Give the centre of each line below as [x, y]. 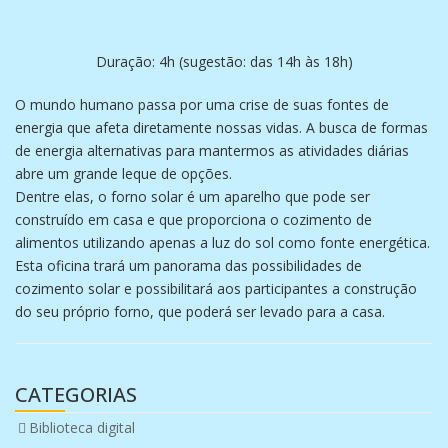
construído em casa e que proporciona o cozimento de [193, 219]
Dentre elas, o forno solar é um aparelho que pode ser [192, 196]
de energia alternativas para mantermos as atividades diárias [212, 150]
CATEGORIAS [76, 394]
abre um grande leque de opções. [123, 173]
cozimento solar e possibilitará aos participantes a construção [216, 288]
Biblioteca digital [82, 427]
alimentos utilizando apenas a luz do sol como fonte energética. [222, 242]
